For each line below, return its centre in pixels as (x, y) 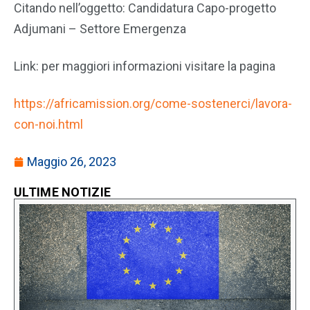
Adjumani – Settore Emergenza (100, 29)
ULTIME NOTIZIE (63, 192)
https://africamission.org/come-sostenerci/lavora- (153, 103)
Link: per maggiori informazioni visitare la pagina (145, 66)
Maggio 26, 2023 (72, 162)
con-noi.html (48, 124)
